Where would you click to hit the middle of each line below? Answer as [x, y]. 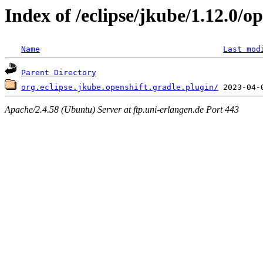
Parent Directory [59, 73]
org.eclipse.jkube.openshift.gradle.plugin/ [120, 87]
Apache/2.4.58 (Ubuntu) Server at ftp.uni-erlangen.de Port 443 [122, 109]
